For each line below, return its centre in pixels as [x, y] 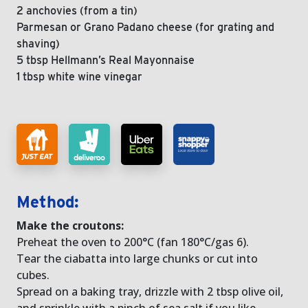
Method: [48, 201]
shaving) [38, 43]
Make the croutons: [70, 225]
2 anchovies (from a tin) [77, 10]
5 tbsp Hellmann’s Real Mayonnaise [106, 60]
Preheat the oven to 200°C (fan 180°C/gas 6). [133, 242]
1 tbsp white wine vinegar [79, 76]
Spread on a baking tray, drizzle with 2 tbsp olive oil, [150, 291]
